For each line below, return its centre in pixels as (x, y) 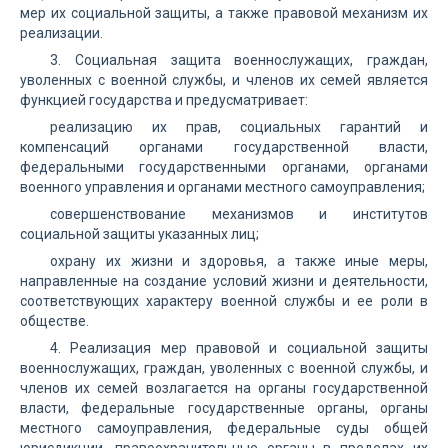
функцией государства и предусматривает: (164, 100)
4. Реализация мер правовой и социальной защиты (239, 348)
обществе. (54, 321)
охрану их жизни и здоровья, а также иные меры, (239, 261)
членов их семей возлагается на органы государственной (224, 388)
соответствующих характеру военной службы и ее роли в (224, 301)
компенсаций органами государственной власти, (224, 147)
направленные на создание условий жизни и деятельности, (224, 281)
